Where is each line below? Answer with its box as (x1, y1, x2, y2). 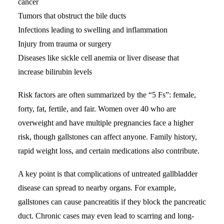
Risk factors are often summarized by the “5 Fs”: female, (18, 90, 196, 99)
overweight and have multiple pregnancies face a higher (18, 118, 193, 127)
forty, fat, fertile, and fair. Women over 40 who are (18, 104, 176, 113)
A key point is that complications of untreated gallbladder (18, 169, 197, 178)
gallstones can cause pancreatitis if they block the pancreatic (18, 197, 206, 206)
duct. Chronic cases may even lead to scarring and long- (18, 211, 194, 220)
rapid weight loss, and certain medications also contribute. (18, 146, 199, 155)
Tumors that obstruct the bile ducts (18, 11, 126, 20)
